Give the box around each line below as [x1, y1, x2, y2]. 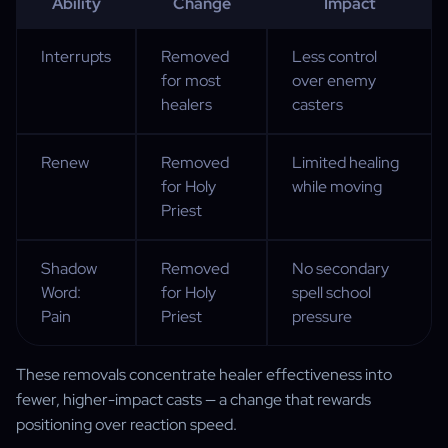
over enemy [292, 70, 376, 91]
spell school [292, 282, 371, 303]
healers [161, 94, 212, 115]
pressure [292, 306, 352, 327]
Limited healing [292, 152, 399, 173]
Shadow [41, 258, 97, 279]
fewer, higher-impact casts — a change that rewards [16, 389, 371, 410]
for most [161, 70, 221, 91]
